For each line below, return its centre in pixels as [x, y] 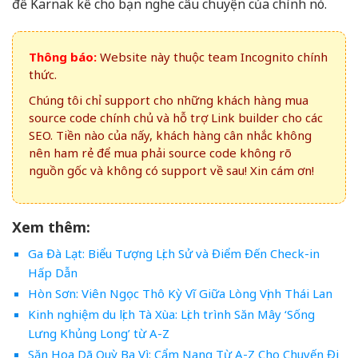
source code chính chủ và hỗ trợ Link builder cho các [176, 117]
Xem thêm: [51, 227]
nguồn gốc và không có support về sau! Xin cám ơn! [171, 170]
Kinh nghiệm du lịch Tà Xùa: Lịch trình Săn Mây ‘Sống [171, 314]
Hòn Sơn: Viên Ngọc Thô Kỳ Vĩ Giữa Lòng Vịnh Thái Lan [180, 293]
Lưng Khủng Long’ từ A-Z [98, 333]
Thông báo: [63, 56]
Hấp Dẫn [52, 272]
